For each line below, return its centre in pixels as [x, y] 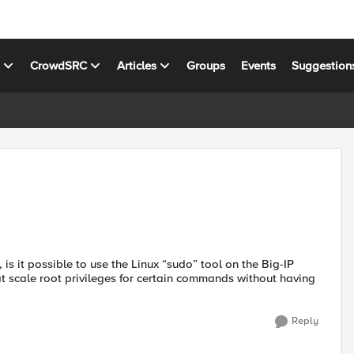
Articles [137, 65]
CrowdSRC [59, 65]
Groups [206, 65]
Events [259, 65]
